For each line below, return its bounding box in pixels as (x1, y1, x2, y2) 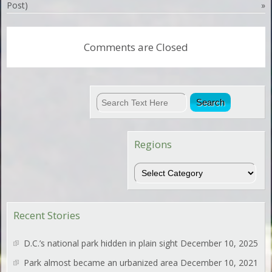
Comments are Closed (84, 39, 188, 54)
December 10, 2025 (180, 237, 259, 249)
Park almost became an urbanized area (24, 256, 178, 268)
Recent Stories (13, 208, 81, 222)
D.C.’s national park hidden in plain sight (24, 237, 178, 249)
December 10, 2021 (180, 256, 259, 268)
